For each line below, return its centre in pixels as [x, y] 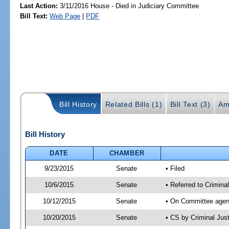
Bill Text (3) [190, 104]
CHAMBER [127, 153]
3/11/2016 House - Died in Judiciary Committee [129, 6]
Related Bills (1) [134, 104]
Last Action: [39, 6]
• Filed [175, 168]
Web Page [65, 16]
